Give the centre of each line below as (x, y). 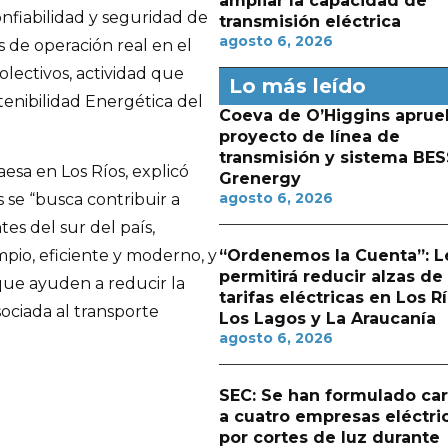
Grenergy (259, 178)
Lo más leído (297, 86)
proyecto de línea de (309, 136)
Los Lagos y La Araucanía (327, 318)
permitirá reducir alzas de (330, 276)
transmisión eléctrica (309, 21)
